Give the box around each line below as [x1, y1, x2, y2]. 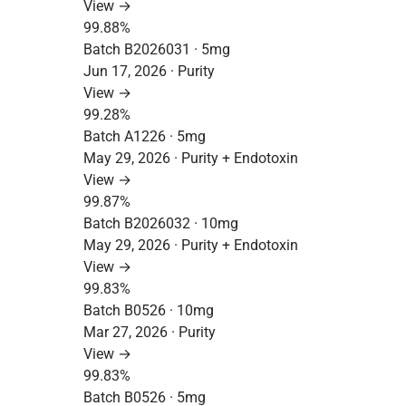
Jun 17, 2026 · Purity [83, 63, 215, 80]
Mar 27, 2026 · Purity [83, 324, 216, 341]
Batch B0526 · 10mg [83, 302, 214, 319]
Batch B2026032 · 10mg [83, 215, 238, 232]
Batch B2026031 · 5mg [83, 41, 230, 58]
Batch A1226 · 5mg [83, 128, 206, 145]
